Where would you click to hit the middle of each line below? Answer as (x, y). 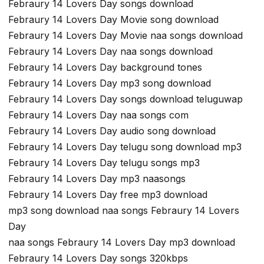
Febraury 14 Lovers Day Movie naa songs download (126, 36)
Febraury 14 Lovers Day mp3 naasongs (97, 179)
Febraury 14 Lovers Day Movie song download (113, 20)
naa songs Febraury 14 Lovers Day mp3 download (122, 242)
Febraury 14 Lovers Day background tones (105, 67)
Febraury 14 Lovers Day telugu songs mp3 (104, 163)
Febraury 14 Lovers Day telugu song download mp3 (125, 147)
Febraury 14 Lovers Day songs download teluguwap (126, 99)
